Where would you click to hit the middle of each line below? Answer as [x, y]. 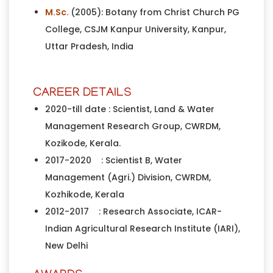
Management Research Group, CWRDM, [133, 126]
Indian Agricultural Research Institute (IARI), [142, 228]
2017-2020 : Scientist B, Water [113, 160]
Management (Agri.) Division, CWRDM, [128, 177]
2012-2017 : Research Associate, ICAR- [133, 211]
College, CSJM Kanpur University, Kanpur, [135, 29]
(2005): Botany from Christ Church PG [155, 12]
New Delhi [66, 245]
